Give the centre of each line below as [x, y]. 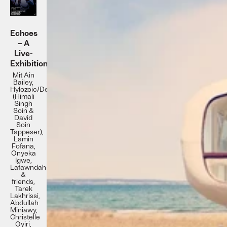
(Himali [23, 96]
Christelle [25, 217]
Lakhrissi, [25, 196]
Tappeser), [27, 132]
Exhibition [29, 63]
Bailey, [23, 82]
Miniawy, [24, 210]
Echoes [24, 33]
